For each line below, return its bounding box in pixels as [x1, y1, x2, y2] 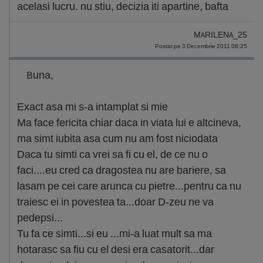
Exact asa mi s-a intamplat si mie [17, 100, 168, 113]
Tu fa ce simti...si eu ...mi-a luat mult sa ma [17, 227, 212, 240]
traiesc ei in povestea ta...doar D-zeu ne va [17, 195, 214, 208]
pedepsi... [17, 211, 63, 224]
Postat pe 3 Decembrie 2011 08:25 [155, 42, 247, 50]
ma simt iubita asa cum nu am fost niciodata [17, 131, 218, 145]
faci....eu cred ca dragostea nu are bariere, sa [17, 163, 226, 177]
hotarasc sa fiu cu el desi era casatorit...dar [17, 242, 214, 256]
